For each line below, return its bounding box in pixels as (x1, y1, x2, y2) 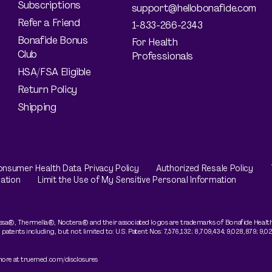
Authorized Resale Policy (156, 162, 253, 175)
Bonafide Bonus (17, 33, 88, 48)
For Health (131, 35, 178, 50)
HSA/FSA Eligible (17, 64, 91, 80)
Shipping (17, 100, 56, 115)
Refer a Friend (17, 15, 80, 30)
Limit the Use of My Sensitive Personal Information (38, 174, 237, 186)
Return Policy (17, 82, 77, 97)
